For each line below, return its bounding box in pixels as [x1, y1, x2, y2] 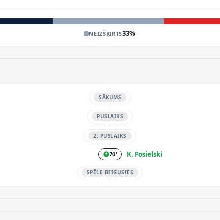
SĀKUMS [99, 94, 121, 101]
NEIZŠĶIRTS [89, 29, 122, 37]
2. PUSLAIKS [93, 132, 127, 139]
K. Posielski [126, 150, 162, 159]
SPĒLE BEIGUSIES [86, 169, 134, 176]
